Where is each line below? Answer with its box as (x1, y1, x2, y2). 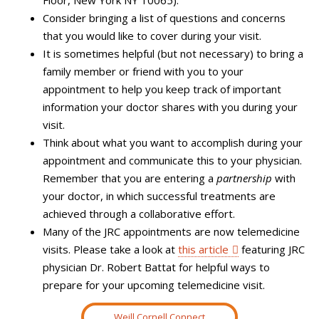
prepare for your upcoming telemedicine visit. (43, 277, 265, 292)
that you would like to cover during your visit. (43, 28, 261, 43)
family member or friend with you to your (43, 63, 244, 78)
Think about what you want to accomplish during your (43, 135, 303, 150)
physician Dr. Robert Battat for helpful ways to (43, 259, 270, 274)
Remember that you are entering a (43, 170, 216, 185)
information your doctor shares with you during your (43, 99, 298, 114)
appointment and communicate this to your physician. (43, 152, 302, 167)
